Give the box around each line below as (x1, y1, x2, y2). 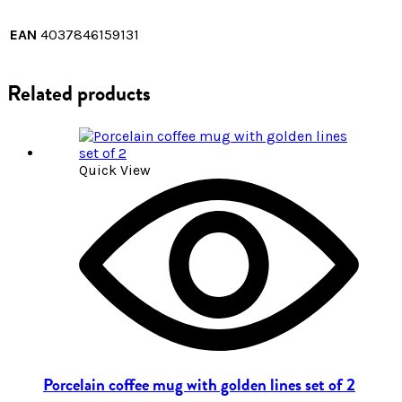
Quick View (79, 162, 151, 179)
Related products (7, 77, 151, 110)
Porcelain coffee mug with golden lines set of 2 (43, 371, 355, 398)
